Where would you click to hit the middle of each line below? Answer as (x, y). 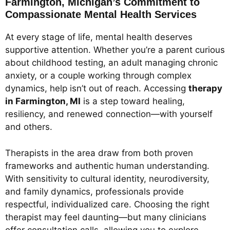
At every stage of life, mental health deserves (99, 37)
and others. (29, 127)
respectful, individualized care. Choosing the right (107, 204)
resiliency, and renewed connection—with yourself (109, 114)
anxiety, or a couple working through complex (98, 76)
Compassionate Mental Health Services (101, 15)
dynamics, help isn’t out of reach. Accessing (97, 89)
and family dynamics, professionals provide (94, 191)
